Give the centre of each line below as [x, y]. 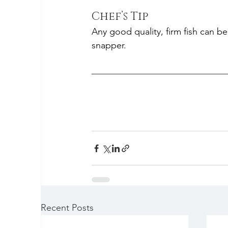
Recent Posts [67, 208]
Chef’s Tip [120, 17]
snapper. [109, 46]
